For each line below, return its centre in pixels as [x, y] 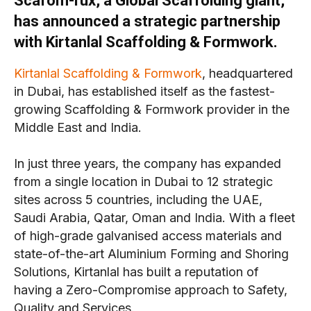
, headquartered [247, 74]
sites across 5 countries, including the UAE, [138, 200]
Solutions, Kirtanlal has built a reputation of [136, 272]
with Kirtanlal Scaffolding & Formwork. [146, 42]
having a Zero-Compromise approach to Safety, [151, 290]
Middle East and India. [78, 128]
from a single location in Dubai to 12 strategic [143, 182]
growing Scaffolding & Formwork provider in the [152, 110]
